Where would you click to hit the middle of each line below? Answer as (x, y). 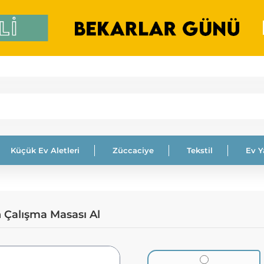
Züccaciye (133, 150)
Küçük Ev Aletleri (45, 150)
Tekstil (200, 150)
